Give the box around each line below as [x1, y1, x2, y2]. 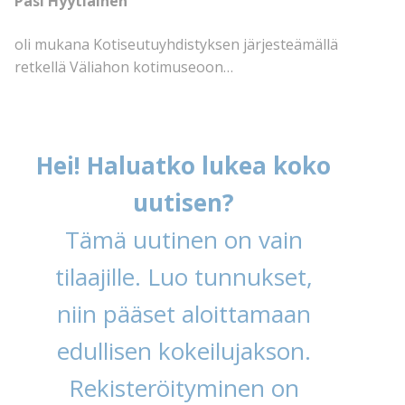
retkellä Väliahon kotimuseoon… [14, 56, 233, 77]
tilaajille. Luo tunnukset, [54, 259, 313, 293]
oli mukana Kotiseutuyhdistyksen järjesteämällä [14, 33, 338, 54]
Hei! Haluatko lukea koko [36, 148, 332, 182]
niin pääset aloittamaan [56, 297, 311, 330]
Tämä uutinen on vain [64, 222, 303, 256]
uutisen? [133, 185, 235, 219]
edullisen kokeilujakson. [56, 334, 311, 367]
